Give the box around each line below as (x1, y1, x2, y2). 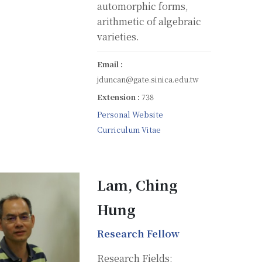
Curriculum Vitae (97, 123, 161, 135)
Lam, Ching (97, 174, 178, 195)
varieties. (97, 29, 139, 43)
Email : (97, 58, 123, 70)
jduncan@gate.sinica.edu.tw (97, 73, 199, 85)
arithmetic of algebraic (97, 14, 201, 28)
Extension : (97, 91, 142, 102)
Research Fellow (97, 226, 180, 240)
